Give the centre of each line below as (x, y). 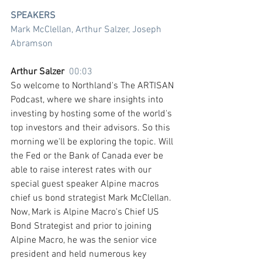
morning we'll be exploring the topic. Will (93, 142)
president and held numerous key (80, 254)
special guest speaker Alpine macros (86, 184)
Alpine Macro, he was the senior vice (85, 240)
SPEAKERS (33, 15)
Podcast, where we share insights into (88, 100)
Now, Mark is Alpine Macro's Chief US (86, 212)
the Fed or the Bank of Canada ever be (88, 156)
